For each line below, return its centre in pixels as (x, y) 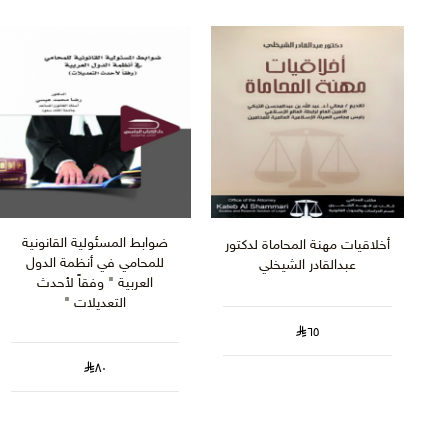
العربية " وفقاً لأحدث (95, 284)
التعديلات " (95, 304)
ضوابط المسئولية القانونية (95, 244)
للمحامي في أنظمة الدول (95, 264)
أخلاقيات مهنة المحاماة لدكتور (308, 246)
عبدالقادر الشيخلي (308, 266)
